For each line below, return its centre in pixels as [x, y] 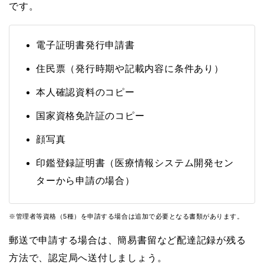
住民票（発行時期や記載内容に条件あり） [130, 68]
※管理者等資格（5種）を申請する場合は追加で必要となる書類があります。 [126, 217]
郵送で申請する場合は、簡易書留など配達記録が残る [128, 240]
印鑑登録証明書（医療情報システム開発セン [135, 163]
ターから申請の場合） [85, 180]
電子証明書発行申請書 [85, 45]
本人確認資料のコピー [85, 92]
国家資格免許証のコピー [90, 115]
